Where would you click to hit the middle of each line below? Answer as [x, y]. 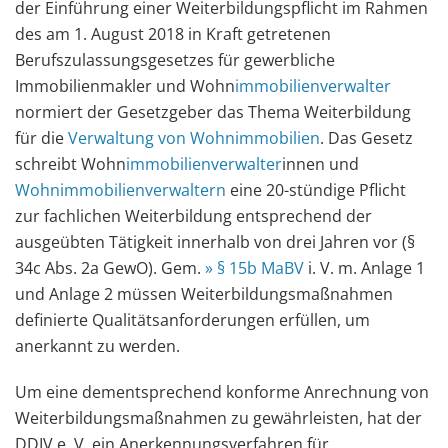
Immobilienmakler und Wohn [125, 86]
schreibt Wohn [70, 164]
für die [41, 138]
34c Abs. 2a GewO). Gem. [110, 268]
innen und [320, 164]
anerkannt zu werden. [97, 346]
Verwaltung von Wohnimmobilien [194, 138]
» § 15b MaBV [254, 268]
